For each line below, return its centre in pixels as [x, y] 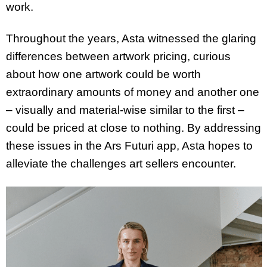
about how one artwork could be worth [103, 74]
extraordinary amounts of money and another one [133, 92]
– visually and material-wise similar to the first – [125, 110]
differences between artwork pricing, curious [118, 56]
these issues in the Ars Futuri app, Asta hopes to [129, 145]
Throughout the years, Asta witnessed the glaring [131, 38]
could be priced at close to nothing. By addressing [133, 128]
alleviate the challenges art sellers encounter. [121, 163]
